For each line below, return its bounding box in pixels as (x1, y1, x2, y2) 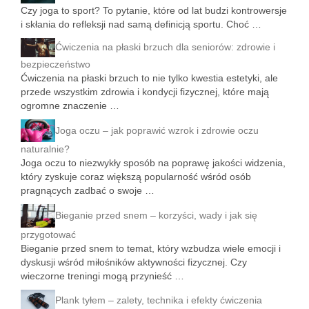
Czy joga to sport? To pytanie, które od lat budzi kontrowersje (21, 5, 287, 16)
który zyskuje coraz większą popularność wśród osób (21, 171, 251, 183)
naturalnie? (21, 143, 70, 155)
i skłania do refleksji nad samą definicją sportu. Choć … (21, 19, 261, 30)
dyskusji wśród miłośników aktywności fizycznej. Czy (21, 256, 247, 268)
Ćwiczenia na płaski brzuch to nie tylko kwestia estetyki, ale (21, 72, 278, 84)
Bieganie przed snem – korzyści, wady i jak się (55, 209, 257, 221)
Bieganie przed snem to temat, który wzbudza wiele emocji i (21, 242, 281, 254)
